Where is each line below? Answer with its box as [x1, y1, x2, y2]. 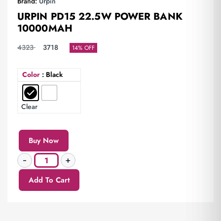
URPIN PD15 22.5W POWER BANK [17, 9, 183, 24]
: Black [42, 70, 63, 79]
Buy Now [29, 135, 59, 146]
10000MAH [17, 21, 73, 36]
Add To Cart [29, 175, 70, 185]
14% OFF [72, 43, 95, 52]
